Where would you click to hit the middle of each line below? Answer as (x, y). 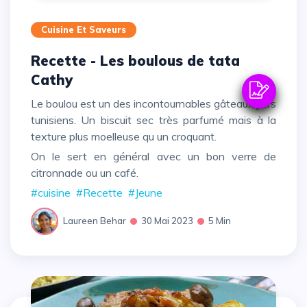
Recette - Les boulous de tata (36, 60)
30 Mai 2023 (167, 221)
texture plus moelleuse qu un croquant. (124, 136)
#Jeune (145, 192)
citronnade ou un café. (86, 172)
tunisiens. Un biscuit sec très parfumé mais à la (153, 120)
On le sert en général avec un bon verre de (35, 156)
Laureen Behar (95, 221)
